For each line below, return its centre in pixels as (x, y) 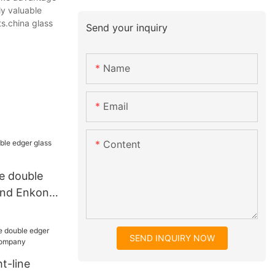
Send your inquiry (127, 27)
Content (122, 145)
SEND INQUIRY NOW (172, 238)
